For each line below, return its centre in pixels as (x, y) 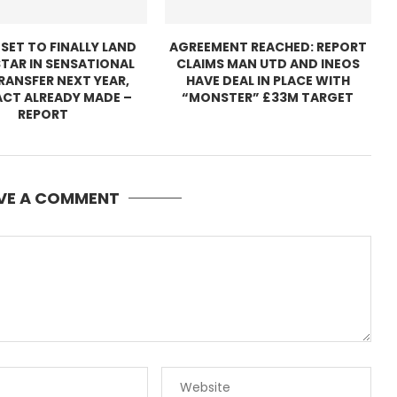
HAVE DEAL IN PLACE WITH (268, 80)
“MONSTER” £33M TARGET (268, 97)
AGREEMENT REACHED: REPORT (268, 47)
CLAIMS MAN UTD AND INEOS (268, 63)
